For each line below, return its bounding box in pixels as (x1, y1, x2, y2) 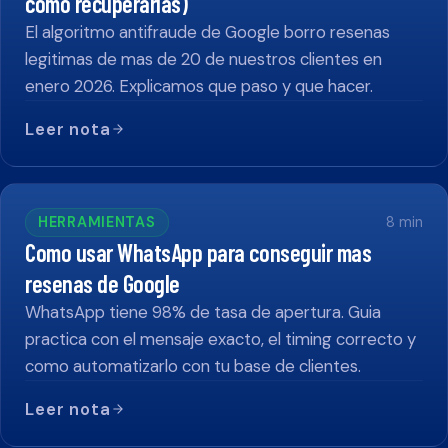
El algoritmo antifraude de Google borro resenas (25, 20, 390, 43)
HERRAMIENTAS (38, 212, 156, 231)
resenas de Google (25, 268, 180, 298)
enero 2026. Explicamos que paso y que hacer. (25, 74, 373, 97)
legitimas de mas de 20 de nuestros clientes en (25, 47, 382, 70)
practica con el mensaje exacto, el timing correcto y (25, 327, 416, 350)
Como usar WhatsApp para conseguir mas (25, 237, 372, 267)
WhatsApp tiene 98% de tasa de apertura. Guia (25, 300, 381, 323)
